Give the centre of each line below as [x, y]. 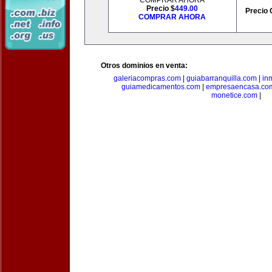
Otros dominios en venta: [144, 66]
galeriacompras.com [147, 78]
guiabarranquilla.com [222, 78]
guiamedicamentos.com [161, 87]
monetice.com [234, 95]
